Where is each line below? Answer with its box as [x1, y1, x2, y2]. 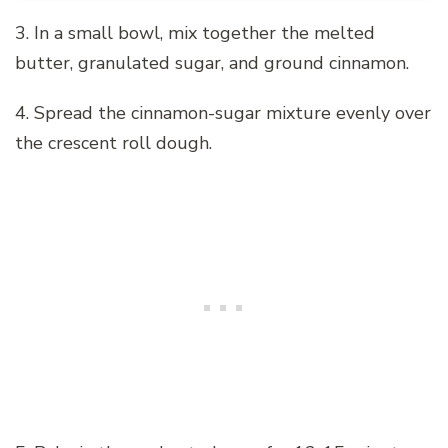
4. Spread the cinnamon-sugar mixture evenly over [15, 100, 431, 125]
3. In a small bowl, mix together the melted [15, 20, 375, 45]
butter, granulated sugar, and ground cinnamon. [15, 50, 409, 75]
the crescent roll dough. [15, 130, 212, 155]
